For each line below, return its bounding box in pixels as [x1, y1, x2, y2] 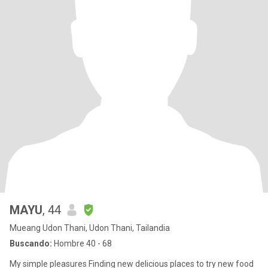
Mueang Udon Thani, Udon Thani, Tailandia [10, 223, 170, 233]
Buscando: [10, 239, 52, 248]
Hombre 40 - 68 [52, 239, 112, 248]
